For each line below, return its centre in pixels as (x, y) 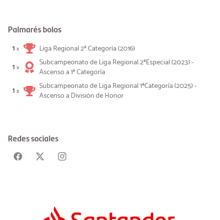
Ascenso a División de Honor (82, 96)
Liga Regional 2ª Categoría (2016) (87, 48)
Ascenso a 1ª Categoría (72, 72)
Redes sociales (33, 138)
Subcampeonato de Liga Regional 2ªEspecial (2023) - (117, 63)
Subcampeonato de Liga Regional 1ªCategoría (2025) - (118, 86)
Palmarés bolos (35, 29)
